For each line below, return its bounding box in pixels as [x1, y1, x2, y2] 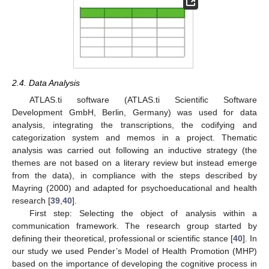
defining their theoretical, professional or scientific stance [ [12, 234, 233, 244]
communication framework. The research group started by [12, 221, 257, 231]
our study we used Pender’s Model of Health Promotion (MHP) [12, 246, 257, 256]
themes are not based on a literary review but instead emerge [12, 158, 257, 168]
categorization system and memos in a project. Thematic [12, 133, 257, 143]
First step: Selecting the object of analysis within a [29, 208, 257, 219]
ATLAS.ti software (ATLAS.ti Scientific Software [29, 95, 257, 105]
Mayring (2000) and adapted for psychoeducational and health [12, 183, 257, 193]
